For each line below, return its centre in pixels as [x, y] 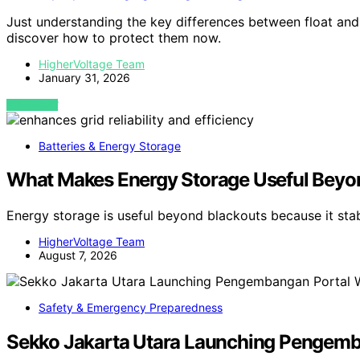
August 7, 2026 [78, 256]
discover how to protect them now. [114, 37]
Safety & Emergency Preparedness [131, 308]
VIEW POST [33, 104]
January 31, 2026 [84, 77]
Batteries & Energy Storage [110, 145]
